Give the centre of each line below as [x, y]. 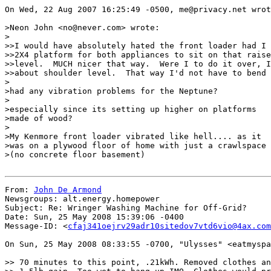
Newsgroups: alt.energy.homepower [82, 199]
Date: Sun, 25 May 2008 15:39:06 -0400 [94, 217]
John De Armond [68, 190]
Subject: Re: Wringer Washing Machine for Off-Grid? [126, 208]
